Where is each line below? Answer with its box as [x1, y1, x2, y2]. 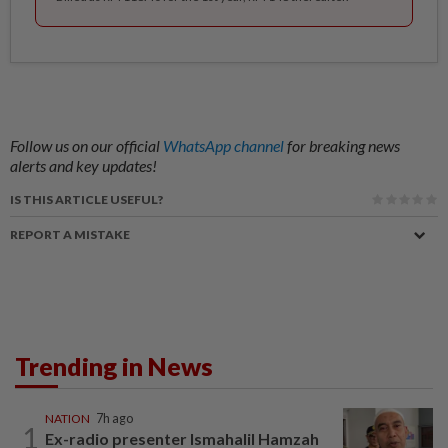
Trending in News [15, 350, 213, 381]
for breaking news [287, 135, 400, 155]
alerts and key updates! [10, 155, 157, 175]
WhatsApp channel [163, 135, 287, 155]
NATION [45, 410, 90, 426]
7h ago [96, 410, 133, 426]
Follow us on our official [10, 135, 163, 155]
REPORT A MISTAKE [10, 226, 130, 242]
